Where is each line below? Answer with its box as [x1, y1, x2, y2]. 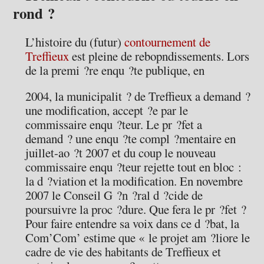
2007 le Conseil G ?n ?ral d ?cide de [25, 187, 203, 204]
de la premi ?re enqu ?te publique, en [25, 61, 205, 78]
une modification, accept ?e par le [25, 102, 189, 119]
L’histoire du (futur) [25, 33, 125, 50]
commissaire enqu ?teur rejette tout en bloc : [25, 159, 242, 176]
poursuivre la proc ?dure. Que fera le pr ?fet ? [25, 201, 247, 218]
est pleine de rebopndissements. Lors [69, 47, 250, 64]
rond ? [13, 2, 55, 24]
